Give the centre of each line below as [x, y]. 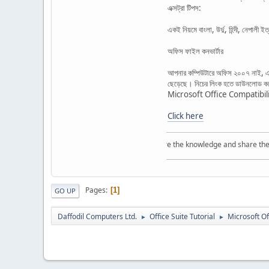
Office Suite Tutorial [182, 216]
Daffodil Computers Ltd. [97, 216]
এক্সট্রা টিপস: [184, 8]
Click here [186, 116]
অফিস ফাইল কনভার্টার [195, 51]
